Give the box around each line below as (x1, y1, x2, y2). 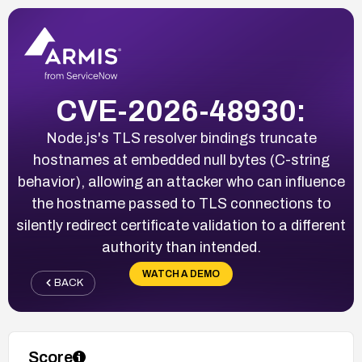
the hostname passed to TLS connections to (31, 195, 331, 212)
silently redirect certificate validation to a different (16, 217, 346, 234)
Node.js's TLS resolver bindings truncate (45, 129, 317, 146)
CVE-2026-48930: (56, 95, 306, 128)
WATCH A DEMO (142, 267, 220, 280)
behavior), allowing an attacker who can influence (17, 173, 345, 190)
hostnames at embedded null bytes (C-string (32, 151, 330, 168)
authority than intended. (101, 238, 261, 255)
